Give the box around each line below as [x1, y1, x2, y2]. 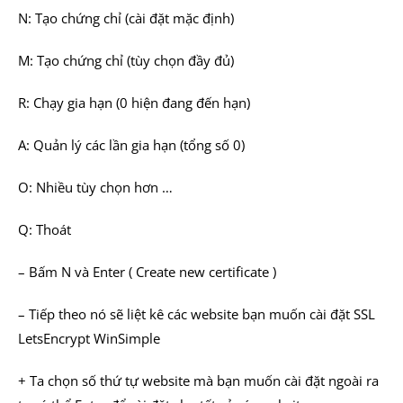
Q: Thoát [18, 220, 71, 238]
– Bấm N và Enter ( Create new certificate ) [18, 263, 276, 281]
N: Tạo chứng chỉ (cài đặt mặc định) [18, 9, 234, 27]
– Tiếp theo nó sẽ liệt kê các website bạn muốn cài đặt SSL [18, 305, 375, 323]
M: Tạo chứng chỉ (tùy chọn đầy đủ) [18, 51, 234, 69]
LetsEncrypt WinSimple [18, 329, 160, 347]
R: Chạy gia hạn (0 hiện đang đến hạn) [18, 94, 250, 112]
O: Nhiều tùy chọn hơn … [18, 178, 173, 196]
